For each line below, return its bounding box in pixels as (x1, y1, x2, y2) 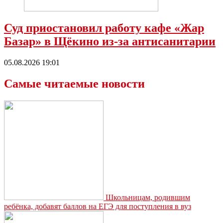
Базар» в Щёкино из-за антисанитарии (4, 34, 216, 48)
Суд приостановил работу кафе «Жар (4, 21, 204, 34)
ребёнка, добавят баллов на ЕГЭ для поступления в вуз (4, 202, 191, 211)
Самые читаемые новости (4, 77, 145, 90)
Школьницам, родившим (106, 193, 190, 202)
